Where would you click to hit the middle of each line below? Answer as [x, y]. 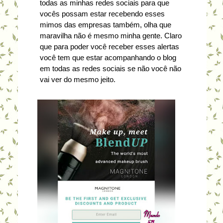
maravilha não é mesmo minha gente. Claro [111, 36]
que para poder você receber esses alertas [109, 47]
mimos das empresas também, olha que [105, 25]
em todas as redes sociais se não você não [110, 69]
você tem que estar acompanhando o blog [108, 58]
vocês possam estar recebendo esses [102, 14]
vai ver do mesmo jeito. [77, 80]
